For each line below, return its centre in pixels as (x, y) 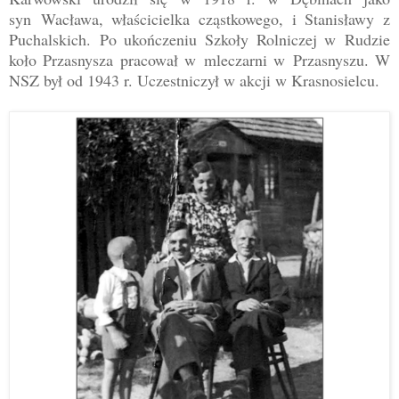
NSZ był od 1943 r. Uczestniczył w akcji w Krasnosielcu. (194, 80)
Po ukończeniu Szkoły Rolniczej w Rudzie (245, 39)
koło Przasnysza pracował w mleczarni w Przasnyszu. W (199, 59)
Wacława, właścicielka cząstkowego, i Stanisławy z (211, 18)
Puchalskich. (54, 39)
